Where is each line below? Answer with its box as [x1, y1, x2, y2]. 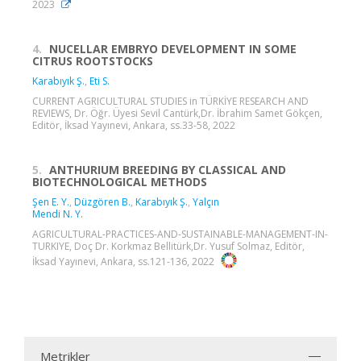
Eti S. [89, 73, 110, 88]
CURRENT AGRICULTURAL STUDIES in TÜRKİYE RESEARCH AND [32, 93, 309, 108]
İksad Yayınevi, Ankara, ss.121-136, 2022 [32, 254, 217, 268]
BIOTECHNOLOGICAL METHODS [32, 173, 207, 189]
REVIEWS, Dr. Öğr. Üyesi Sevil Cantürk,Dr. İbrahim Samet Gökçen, [32, 106, 322, 120]
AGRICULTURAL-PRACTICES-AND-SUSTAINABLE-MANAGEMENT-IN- [32, 226, 328, 241]
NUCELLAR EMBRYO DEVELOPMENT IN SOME [49, 40, 297, 56]
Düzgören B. [74, 194, 131, 209]
